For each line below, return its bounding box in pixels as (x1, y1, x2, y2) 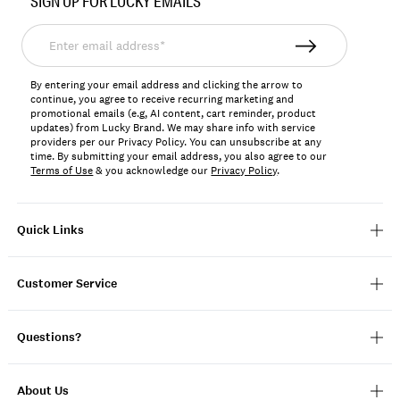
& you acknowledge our (93, 163, 212, 179)
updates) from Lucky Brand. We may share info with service (30, 121, 316, 136)
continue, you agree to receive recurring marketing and (30, 92, 295, 107)
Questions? (17, 329, 82, 346)
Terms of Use (30, 163, 94, 179)
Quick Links (17, 221, 85, 239)
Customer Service (17, 275, 118, 293)
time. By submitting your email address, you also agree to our (30, 149, 328, 164)
